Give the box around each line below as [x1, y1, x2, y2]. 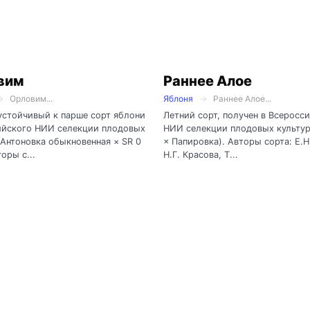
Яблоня [163, 93, 193, 104]
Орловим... [10, 93, 53, 104]
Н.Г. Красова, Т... [163, 149, 238, 161]
